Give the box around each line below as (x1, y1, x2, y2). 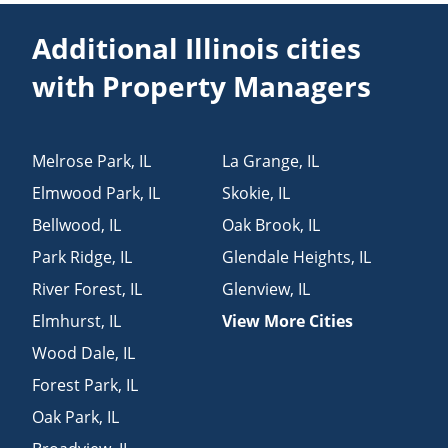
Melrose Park (32, 149, 132, 172)
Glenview (222, 277, 290, 300)
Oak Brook (222, 213, 300, 236)
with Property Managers (32, 66, 372, 105)
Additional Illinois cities (32, 28, 362, 67)
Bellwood (32, 213, 102, 236)
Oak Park (32, 405, 100, 428)
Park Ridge (32, 245, 113, 268)
